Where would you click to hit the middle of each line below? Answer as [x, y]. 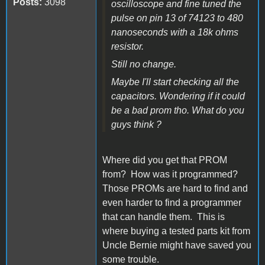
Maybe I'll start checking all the [175, 82]
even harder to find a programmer [172, 202]
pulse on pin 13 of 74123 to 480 [177, 18]
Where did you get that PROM [165, 160]
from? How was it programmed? [171, 174]
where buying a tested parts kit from [176, 231]
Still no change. [144, 64]
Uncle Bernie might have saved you [177, 245]
